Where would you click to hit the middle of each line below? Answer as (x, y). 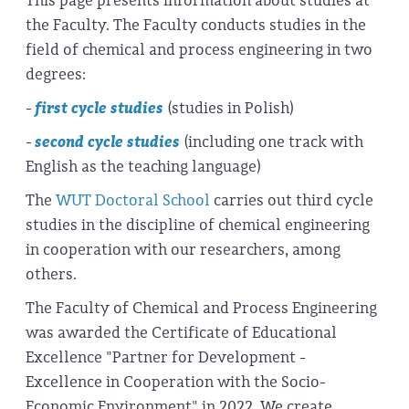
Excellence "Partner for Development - (166, 358)
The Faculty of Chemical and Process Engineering (201, 309)
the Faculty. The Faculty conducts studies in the (196, 26)
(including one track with (272, 142)
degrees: (56, 75)
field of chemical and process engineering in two (199, 50)
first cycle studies (100, 109)
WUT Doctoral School (133, 201)
